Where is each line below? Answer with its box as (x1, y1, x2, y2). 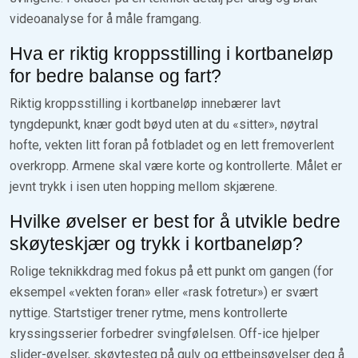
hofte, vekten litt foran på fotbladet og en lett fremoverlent (10, 137, 334, 153)
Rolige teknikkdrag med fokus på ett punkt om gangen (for (10, 263, 333, 279)
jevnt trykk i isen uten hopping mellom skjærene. (10, 178, 277, 194)
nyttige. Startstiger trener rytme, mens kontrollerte (10, 304, 288, 320)
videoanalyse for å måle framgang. (10, 10, 201, 26)
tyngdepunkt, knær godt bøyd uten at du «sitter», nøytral (10, 116, 318, 132)
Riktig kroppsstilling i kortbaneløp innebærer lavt (10, 95, 280, 111)
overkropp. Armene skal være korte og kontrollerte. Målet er (10, 157, 342, 173)
